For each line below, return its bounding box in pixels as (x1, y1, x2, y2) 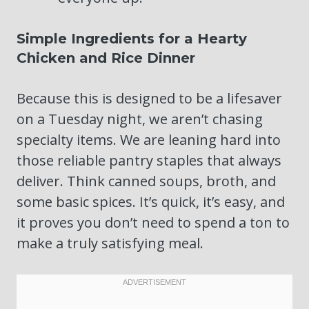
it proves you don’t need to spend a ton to (17, 213, 290, 232)
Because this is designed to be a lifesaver (17, 89, 282, 108)
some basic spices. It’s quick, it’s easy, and (17, 192, 285, 212)
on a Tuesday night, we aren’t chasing (17, 110, 263, 129)
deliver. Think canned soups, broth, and (17, 172, 276, 191)
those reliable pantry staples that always (17, 151, 281, 170)
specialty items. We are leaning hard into (17, 130, 281, 150)
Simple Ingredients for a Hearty (17, 30, 247, 48)
